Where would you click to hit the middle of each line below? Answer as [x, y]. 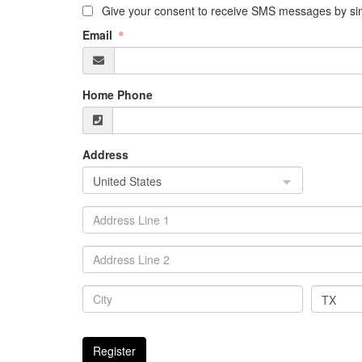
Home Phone [118, 95]
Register [114, 351]
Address [105, 154]
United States [127, 181]
